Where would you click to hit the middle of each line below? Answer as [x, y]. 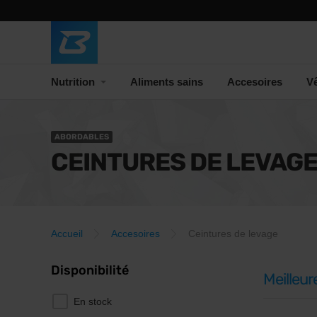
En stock [93, 301]
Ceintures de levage [233, 234]
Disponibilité [90, 270]
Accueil [67, 234]
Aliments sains [167, 81]
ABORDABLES [82, 137]
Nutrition [74, 81]
